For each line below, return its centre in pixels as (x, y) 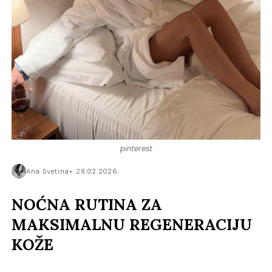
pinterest (136, 149)
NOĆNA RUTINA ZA (87, 205)
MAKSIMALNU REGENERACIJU (132, 225)
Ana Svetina (48, 172)
